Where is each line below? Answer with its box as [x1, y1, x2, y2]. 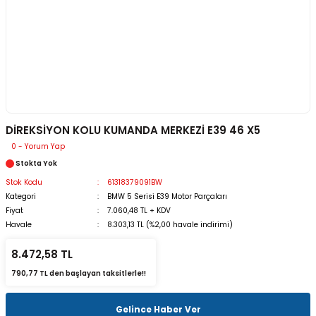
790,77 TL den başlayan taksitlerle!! [11, 268, 146, 279]
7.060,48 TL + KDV [107, 205, 171, 216]
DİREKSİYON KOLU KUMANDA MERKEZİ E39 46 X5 [6, 123, 260, 138]
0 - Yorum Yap [11, 141, 65, 152]
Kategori [6, 191, 36, 202]
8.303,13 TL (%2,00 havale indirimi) [107, 219, 233, 230]
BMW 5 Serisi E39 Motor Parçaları [107, 191, 227, 202]
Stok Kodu [6, 177, 42, 188]
